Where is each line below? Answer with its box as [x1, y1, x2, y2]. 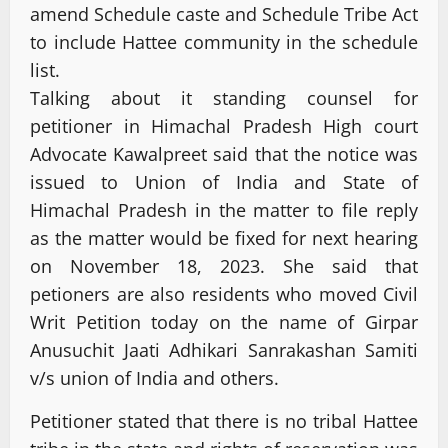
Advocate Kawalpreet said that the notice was [30, 141, 418, 166]
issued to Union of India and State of [30, 169, 418, 194]
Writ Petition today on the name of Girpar [30, 309, 418, 334]
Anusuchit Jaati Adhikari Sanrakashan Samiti [30, 337, 418, 362]
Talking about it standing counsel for [30, 85, 418, 110]
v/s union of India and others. [30, 365, 279, 390]
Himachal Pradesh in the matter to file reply [30, 197, 418, 222]
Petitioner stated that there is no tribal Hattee [30, 408, 418, 433]
